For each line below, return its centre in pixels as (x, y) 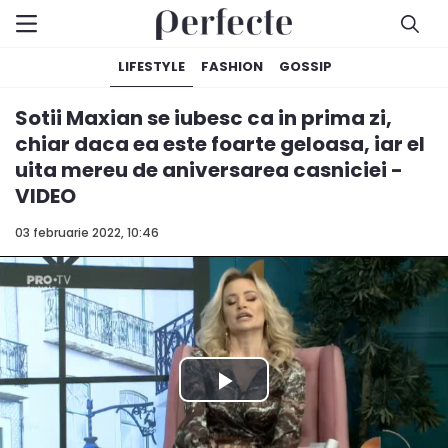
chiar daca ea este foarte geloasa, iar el (220, 144)
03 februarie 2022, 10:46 (87, 232)
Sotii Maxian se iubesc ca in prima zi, (203, 118)
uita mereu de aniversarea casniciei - (209, 170)
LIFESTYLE (151, 66)
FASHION (232, 66)
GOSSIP (305, 66)
